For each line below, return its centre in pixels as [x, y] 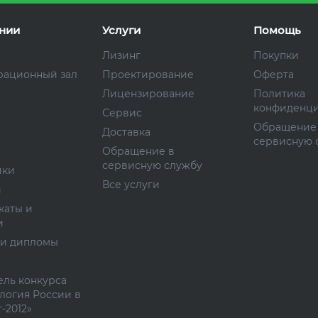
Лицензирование [148, 94]
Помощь [278, 30]
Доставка [126, 132]
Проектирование [148, 75]
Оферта [274, 75]
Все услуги [131, 185]
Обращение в [138, 151]
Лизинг [121, 55]
